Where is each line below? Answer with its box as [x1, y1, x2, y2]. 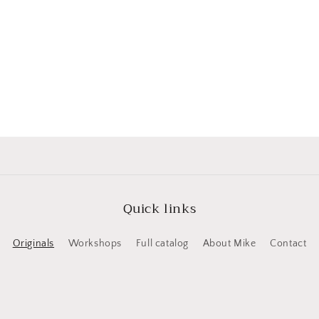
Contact [270, 238, 307, 249]
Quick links [122, 197, 197, 220]
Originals [12, 238, 55, 249]
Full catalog [135, 238, 189, 249]
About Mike [202, 238, 256, 249]
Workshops [68, 238, 122, 249]
